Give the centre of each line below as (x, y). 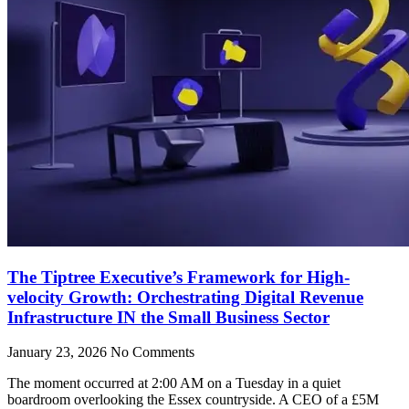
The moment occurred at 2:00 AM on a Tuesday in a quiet (174, 383)
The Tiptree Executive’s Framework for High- (178, 277)
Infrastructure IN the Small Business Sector (168, 317)
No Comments (152, 352)
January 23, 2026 (59, 352)
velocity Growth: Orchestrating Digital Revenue (185, 297)
